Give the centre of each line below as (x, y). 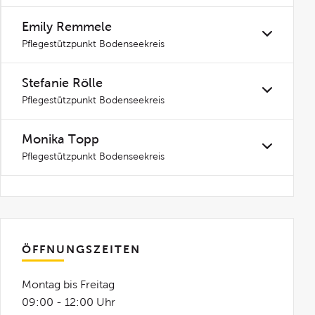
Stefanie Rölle (63, 83)
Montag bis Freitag (69, 284)
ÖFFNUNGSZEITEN (82, 249)
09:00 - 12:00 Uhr (69, 302)
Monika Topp (61, 139)
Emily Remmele (67, 27)
